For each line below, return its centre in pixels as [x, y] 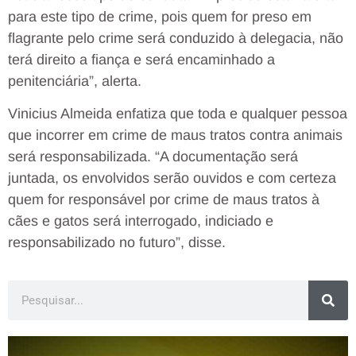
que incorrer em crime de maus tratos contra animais [175, 135]
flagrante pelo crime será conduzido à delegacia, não [176, 38]
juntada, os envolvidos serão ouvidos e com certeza [172, 178]
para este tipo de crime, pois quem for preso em [160, 16]
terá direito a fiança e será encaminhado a [141, 59]
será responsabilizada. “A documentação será [153, 156]
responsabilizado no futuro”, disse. [117, 242]
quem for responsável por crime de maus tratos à [164, 199]
